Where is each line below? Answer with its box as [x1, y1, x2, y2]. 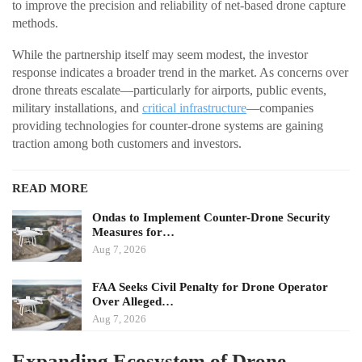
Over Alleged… [92, 294, 174, 308]
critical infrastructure [142, 101, 246, 116]
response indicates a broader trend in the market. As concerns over [12, 65, 348, 80]
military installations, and [12, 101, 142, 116]
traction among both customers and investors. [12, 137, 242, 151]
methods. [12, 16, 58, 31]
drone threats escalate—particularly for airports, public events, [12, 83, 326, 98]
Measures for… [92, 225, 175, 239]
